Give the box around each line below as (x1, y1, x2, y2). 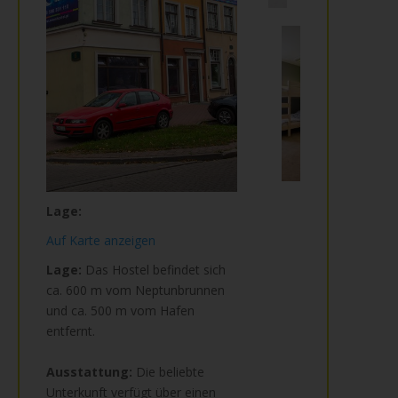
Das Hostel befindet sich (82, 261, 226, 278)
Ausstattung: (46, 363, 132, 380)
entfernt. (46, 322, 95, 339)
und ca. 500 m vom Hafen (46, 302, 195, 319)
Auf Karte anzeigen (46, 232, 155, 249)
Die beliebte (132, 363, 204, 380)
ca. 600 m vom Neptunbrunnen (46, 282, 225, 298)
